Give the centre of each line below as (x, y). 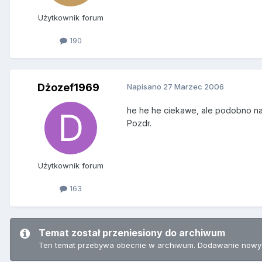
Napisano (145, 87)
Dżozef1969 (68, 88)
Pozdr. (139, 123)
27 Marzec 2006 (194, 87)
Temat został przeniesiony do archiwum (132, 232)
